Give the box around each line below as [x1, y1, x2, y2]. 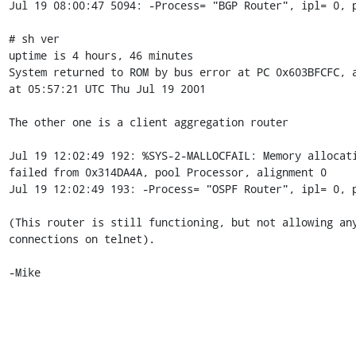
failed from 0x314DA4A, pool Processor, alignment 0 [8, 164, 327, 180]
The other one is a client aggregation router [8, 114, 288, 130]
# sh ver [8, 30, 60, 46]
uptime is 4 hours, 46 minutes [8, 47, 193, 63]
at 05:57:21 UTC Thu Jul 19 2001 [8, 80, 206, 96]
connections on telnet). [8, 230, 155, 246]
